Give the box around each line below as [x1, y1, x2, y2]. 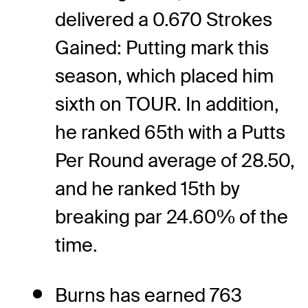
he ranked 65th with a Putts [55, 120, 285, 144]
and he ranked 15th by [55, 176, 240, 201]
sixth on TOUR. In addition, [55, 91, 279, 116]
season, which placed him [55, 63, 274, 88]
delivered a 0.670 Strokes [55, 7, 272, 32]
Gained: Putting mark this [55, 35, 269, 60]
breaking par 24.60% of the [55, 204, 288, 229]
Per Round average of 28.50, [55, 148, 295, 173]
